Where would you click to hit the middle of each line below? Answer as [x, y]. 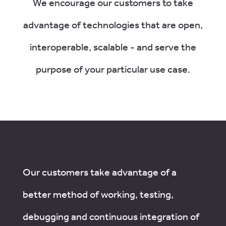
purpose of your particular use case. [113, 69]
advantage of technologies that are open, [113, 25]
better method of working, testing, [98, 194]
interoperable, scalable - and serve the [113, 47]
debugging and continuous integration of [111, 216]
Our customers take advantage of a [99, 172]
